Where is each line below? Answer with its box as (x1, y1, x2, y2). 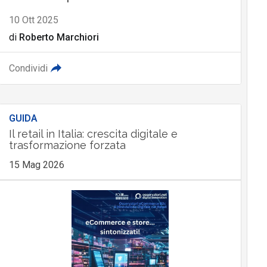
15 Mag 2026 (8, 159, 64, 171)
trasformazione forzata (8, 139, 126, 152)
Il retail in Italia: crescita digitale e (8, 128, 178, 141)
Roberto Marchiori (18, 32, 99, 44)
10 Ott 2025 (8, 14, 58, 26)
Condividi (8, 63, 48, 74)
